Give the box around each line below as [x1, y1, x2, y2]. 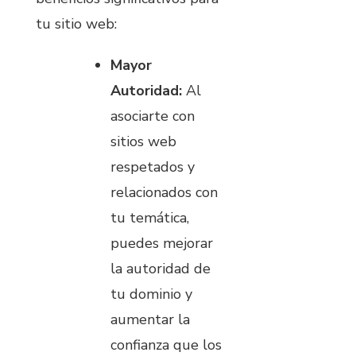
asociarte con [110, 106, 195, 126]
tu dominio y [110, 284, 192, 304]
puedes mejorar [110, 234, 213, 253]
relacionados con [110, 183, 218, 203]
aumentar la [110, 310, 190, 330]
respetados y [110, 157, 195, 177]
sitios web [110, 132, 176, 152]
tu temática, [110, 208, 189, 228]
